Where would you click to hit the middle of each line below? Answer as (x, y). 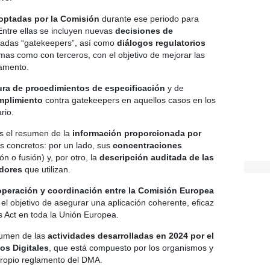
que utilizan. (46, 169)
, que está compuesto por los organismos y (131, 248)
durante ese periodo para (149, 19)
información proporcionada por (137, 133)
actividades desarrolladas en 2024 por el (131, 236)
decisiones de (144, 31)
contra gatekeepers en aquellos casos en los (129, 100)
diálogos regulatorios (161, 43)
